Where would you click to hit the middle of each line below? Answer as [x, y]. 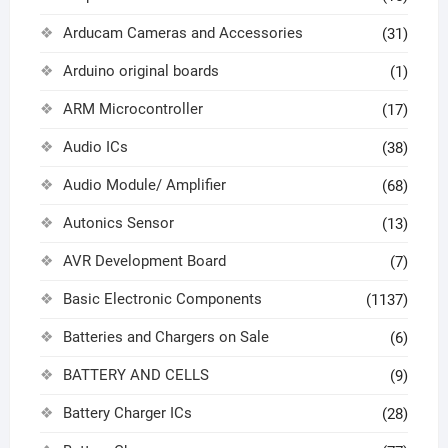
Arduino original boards [140, 71]
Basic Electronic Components [162, 299]
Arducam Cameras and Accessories [182, 33]
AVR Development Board [144, 261]
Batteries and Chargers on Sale [165, 337]
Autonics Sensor [118, 223]
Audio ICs [95, 147]
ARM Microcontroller [132, 109]
